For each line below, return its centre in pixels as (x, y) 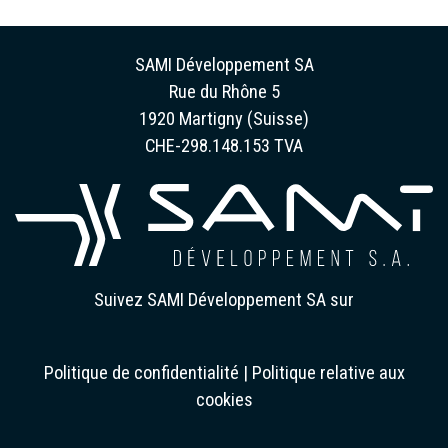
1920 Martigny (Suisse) (224, 118)
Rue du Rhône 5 (224, 91)
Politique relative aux (328, 372)
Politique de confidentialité (141, 372)
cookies (224, 399)
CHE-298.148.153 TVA (224, 145)
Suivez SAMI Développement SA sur (224, 299)
